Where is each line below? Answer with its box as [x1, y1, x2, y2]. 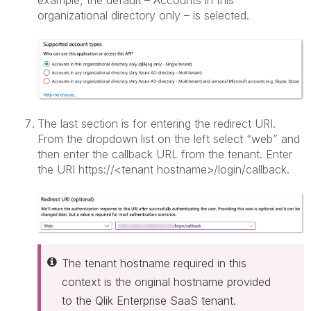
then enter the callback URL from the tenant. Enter [37, 147, 292, 162]
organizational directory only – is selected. [37, 8, 249, 22]
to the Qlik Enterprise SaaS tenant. [62, 293, 236, 308]
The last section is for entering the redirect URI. [37, 117, 276, 131]
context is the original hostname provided [62, 274, 271, 289]
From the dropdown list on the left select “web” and [37, 132, 300, 146]
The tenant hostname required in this [62, 255, 246, 270]
